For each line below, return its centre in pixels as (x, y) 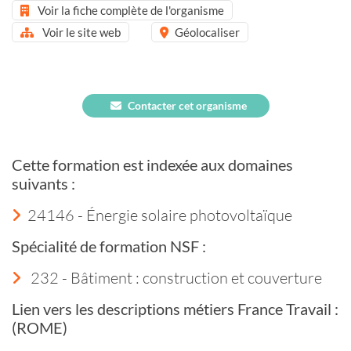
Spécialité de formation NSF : (109, 246)
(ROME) (40, 327)
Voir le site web (80, 32)
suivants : (43, 183)
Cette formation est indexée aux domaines (152, 164)
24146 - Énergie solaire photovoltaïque (160, 214)
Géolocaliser (207, 32)
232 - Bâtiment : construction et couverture (175, 277)
